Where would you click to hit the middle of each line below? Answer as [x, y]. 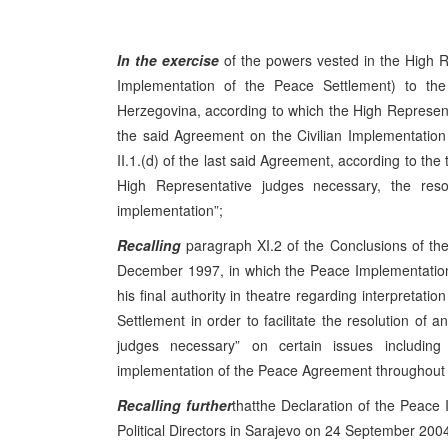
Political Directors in [179, 430]
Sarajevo [273, 430]
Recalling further [175, 405]
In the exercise [168, 60]
